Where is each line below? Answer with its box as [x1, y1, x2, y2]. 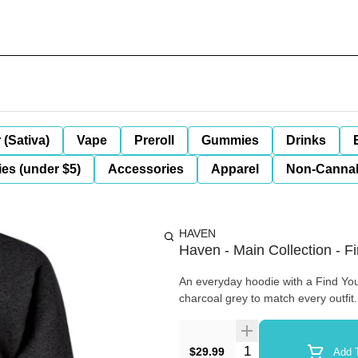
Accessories [108, 162, 184, 176]
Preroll [134, 133, 174, 147]
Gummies [201, 133, 259, 147]
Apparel [211, 162, 259, 176]
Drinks [286, 133, 326, 147]
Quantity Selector [234, 342, 332, 356]
